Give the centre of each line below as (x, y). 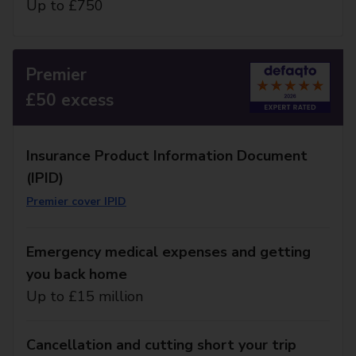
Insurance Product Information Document (167, 156)
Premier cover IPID (76, 201)
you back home (77, 274)
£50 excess (70, 100)
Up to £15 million (85, 296)
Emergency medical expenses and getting (168, 252)
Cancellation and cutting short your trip (161, 345)
